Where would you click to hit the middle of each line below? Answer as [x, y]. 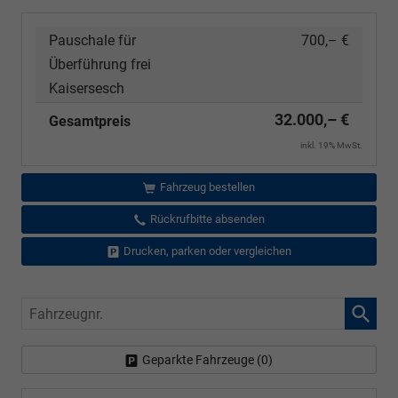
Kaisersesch [87, 88]
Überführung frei [100, 64]
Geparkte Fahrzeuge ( [202, 359]
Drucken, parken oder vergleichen [207, 251]
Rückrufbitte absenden [207, 219]
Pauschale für [92, 40]
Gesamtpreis [90, 121]
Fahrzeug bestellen [207, 187]
